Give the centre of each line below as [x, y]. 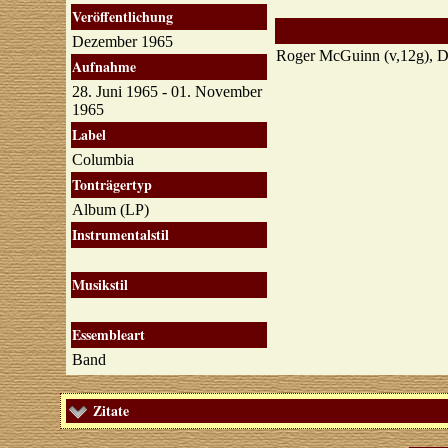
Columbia [104, 159]
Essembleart [108, 334]
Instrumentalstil [120, 234]
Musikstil [99, 284]
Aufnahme [103, 66]
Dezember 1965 [122, 41]
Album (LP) [112, 209]
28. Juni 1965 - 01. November [166, 91]
